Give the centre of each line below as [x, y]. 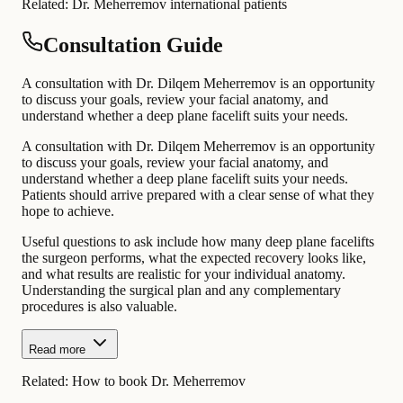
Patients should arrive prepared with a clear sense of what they [198, 195]
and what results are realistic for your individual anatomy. [184, 274]
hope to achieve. [68, 211]
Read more [57, 350]
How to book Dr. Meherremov [159, 381]
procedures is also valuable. [99, 307]
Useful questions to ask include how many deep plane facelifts [198, 242]
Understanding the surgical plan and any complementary [181, 291]
